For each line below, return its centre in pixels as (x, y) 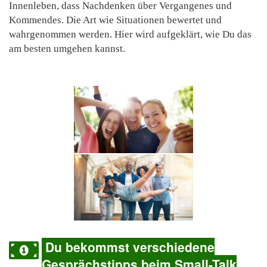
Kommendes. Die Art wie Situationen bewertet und (115, 20)
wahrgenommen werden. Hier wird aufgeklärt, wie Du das (130, 35)
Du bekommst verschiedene (128, 246)
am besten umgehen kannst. (67, 49)
